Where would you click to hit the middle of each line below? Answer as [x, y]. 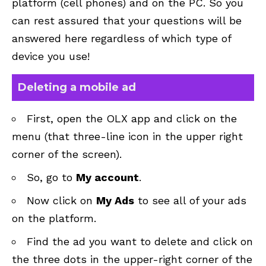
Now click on [61, 201]
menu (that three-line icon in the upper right [127, 137]
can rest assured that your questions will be [127, 21]
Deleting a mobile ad [77, 88]
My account [107, 178]
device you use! [51, 56]
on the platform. [54, 218]
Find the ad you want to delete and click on [140, 242]
